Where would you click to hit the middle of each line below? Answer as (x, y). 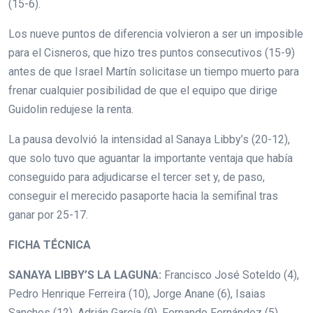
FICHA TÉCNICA (50, 245)
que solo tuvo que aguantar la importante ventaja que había (151, 158)
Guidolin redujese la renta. (71, 109)
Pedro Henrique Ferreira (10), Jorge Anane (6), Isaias (137, 293)
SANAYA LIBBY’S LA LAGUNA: (85, 275)
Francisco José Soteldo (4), (230, 275)
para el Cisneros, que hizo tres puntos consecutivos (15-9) (152, 52)
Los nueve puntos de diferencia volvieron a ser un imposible (156, 34)
